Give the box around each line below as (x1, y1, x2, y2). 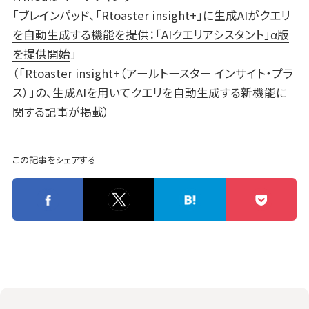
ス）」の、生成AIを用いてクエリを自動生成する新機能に (12, 84, 287, 101)
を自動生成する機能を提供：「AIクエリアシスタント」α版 (12, 26, 289, 43)
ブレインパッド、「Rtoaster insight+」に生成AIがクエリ (18, 7, 290, 24)
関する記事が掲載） (12, 103, 110, 121)
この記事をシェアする (12, 153, 96, 167)
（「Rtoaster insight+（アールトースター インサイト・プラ (12, 65, 293, 82)
